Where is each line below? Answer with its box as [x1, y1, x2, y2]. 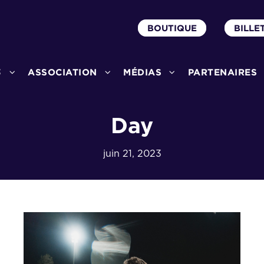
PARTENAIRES [187, 67, 257, 77]
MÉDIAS [123, 67, 161, 77]
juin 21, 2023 [103, 149, 161, 159]
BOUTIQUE [147, 23, 197, 33]
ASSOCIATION [28, 67, 97, 77]
